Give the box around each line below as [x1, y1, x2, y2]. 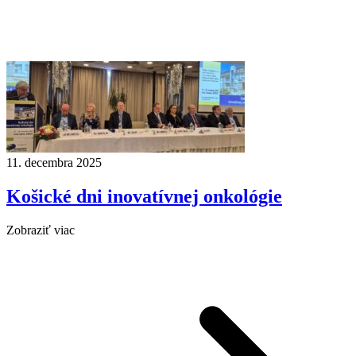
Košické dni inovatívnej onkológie [6, 186, 282, 207]
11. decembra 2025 [6, 156, 102, 170]
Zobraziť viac [6, 223, 75, 238]
